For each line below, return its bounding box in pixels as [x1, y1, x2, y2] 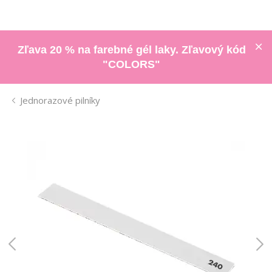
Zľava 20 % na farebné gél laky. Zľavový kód [17, 43, 246, 56]
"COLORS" [103, 58, 160, 70]
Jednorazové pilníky [20, 93, 100, 106]
